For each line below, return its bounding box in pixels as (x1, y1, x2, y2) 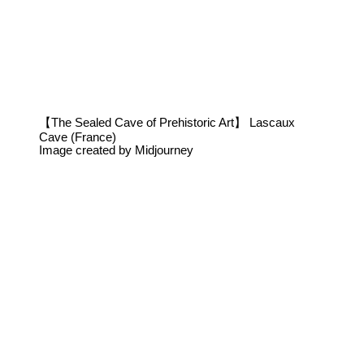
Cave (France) (39, 131, 116, 145)
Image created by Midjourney (39, 144, 193, 158)
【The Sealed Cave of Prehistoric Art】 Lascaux (39, 116, 295, 130)
